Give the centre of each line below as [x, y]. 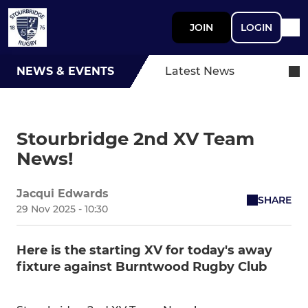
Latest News [200, 71]
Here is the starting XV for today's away [144, 250]
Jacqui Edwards [63, 194]
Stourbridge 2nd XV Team [135, 139]
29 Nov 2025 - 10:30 [62, 209]
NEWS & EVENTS [65, 71]
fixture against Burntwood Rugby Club [142, 267]
